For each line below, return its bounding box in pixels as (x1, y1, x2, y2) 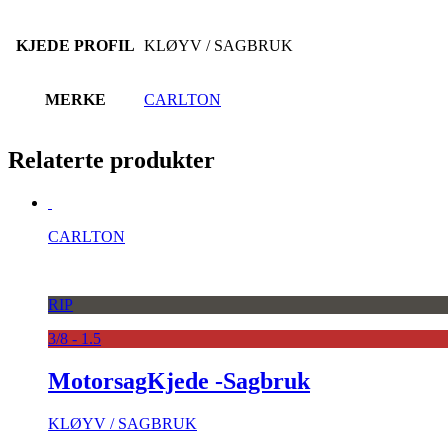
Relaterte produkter (8, 147, 215, 174)
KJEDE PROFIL (16, 36, 135, 54)
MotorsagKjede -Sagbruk (48, 368, 310, 395)
